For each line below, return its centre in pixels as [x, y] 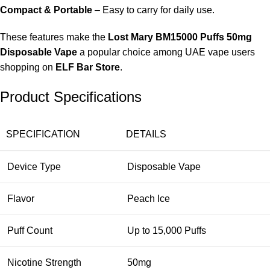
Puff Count [30, 230]
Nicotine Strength [44, 262]
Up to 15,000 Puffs [167, 230]
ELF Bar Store [88, 67]
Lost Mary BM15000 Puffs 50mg [180, 37]
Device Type [34, 166]
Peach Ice [149, 198]
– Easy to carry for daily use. [153, 10]
